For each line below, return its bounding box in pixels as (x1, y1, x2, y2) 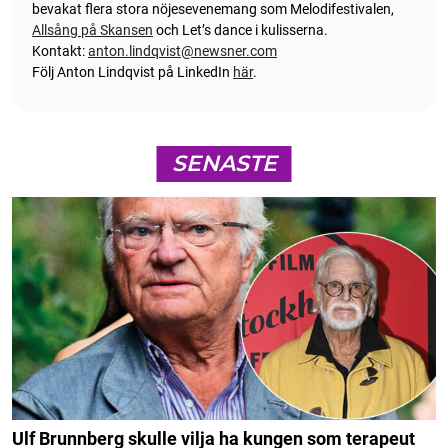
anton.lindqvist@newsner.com (88, 42, 277, 59)
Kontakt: (32, 42, 88, 59)
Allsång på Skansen (32, 21, 153, 38)
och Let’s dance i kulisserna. (153, 21, 328, 38)
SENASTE (171, 149, 277, 177)
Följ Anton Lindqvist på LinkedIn (32, 63, 233, 80)
